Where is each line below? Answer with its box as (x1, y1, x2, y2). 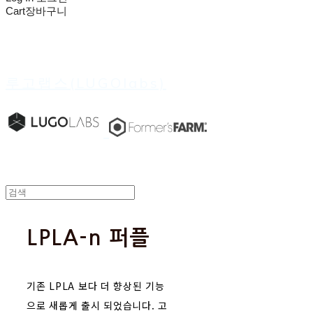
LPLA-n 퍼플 (27, 227, 150, 248)
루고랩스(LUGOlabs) (6, 73, 166, 92)
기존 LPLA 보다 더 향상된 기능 (27, 278, 165, 293)
